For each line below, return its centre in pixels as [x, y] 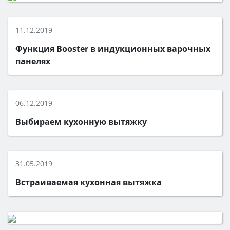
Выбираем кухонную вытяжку [81, 122]
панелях [33, 61]
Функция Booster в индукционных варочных [113, 49]
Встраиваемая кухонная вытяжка [89, 182]
